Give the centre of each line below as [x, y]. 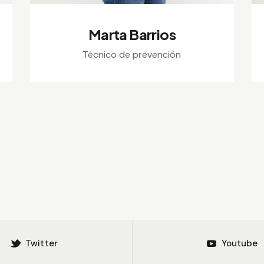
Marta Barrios [132, 34]
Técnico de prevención [132, 54]
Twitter [42, 243]
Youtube [240, 243]
